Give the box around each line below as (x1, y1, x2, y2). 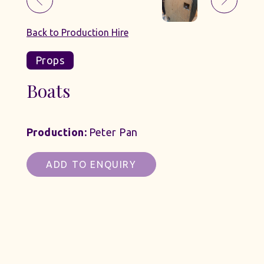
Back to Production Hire (27, 27, 128, 38)
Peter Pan (86, 126, 138, 138)
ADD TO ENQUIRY (46, 159, 137, 170)
